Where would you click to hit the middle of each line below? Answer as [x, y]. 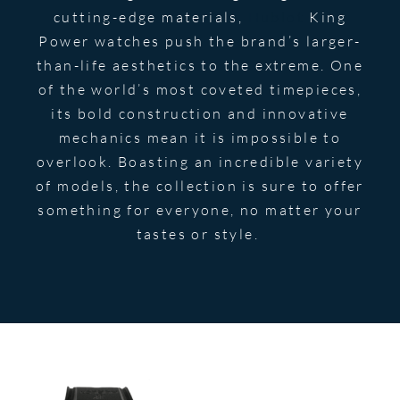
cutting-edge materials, [150, 17]
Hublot [276, 17]
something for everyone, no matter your [200, 209]
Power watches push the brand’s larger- [200, 41]
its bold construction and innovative [200, 113]
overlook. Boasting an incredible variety [200, 161]
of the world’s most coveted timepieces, [200, 89]
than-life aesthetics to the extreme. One [200, 65]
